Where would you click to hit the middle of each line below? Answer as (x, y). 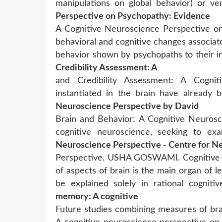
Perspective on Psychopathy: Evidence (133, 16)
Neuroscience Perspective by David (127, 106)
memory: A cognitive (97, 196)
